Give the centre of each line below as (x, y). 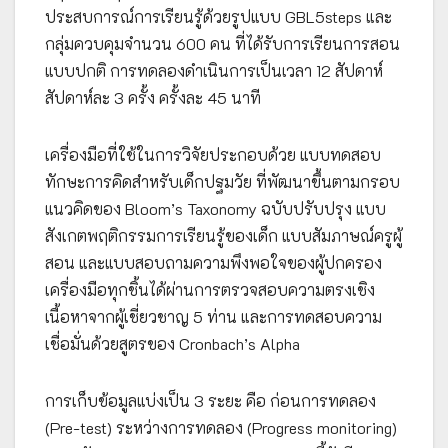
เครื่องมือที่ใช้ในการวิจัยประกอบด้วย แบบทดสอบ (213, 154)
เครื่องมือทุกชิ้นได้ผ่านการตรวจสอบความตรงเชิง (210, 289)
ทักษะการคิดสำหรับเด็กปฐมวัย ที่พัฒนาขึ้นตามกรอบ (222, 181)
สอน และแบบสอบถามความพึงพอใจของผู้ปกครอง (213, 262)
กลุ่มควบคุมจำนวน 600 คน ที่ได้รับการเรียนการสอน (222, 43)
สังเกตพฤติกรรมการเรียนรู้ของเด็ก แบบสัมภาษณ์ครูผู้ (223, 235)
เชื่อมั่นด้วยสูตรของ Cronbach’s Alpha (172, 343)
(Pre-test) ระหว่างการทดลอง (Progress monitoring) (221, 427)
